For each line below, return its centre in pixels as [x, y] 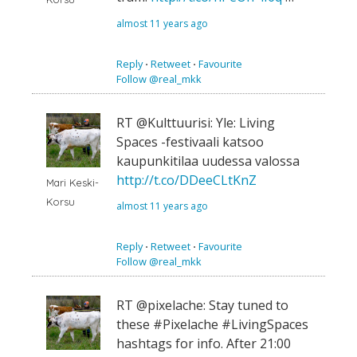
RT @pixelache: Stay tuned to [202, 306]
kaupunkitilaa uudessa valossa [208, 161]
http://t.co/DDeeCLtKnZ [186, 180]
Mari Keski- [73, 183]
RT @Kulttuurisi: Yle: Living [196, 122]
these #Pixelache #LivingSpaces [212, 325]
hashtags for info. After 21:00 [204, 344]
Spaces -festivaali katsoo [190, 141]
